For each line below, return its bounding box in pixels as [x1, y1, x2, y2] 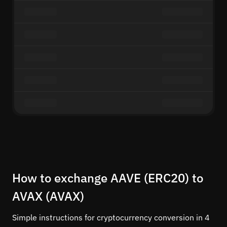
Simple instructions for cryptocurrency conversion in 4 [12, 212, 210, 222]
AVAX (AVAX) [12, 188, 84, 204]
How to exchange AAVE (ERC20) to [12, 170, 203, 186]
